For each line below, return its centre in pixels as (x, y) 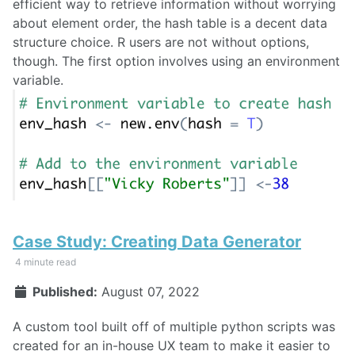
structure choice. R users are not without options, (161, 42)
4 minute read (44, 261)
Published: (63, 291)
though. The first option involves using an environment (176, 61)
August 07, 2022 (150, 291)
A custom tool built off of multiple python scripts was (174, 327)
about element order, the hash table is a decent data (170, 23)
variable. (38, 80)
